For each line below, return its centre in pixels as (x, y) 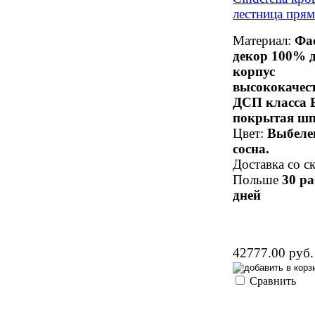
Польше (257, 179)
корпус (254, 71)
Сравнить (273, 281)
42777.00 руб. (273, 252)
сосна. (251, 148)
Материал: (264, 40)
